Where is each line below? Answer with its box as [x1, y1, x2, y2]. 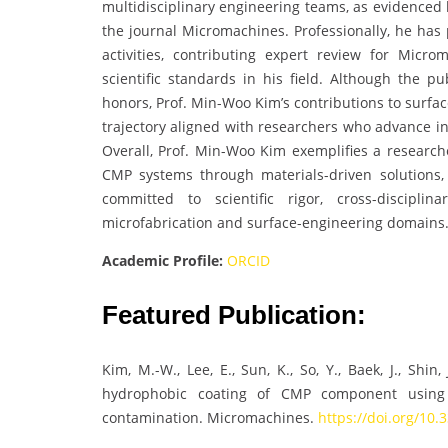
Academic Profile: [102, 251, 223, 271]
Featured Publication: [102, 300, 366, 331]
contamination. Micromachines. [102, 408, 318, 428]
